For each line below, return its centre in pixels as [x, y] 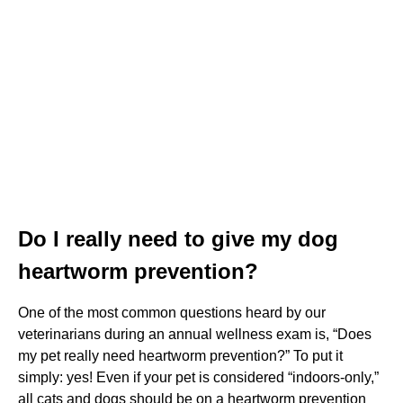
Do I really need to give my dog [178, 238]
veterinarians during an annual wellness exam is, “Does [195, 334]
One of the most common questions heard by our [172, 312]
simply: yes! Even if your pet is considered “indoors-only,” [198, 377]
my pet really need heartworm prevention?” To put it [180, 355]
